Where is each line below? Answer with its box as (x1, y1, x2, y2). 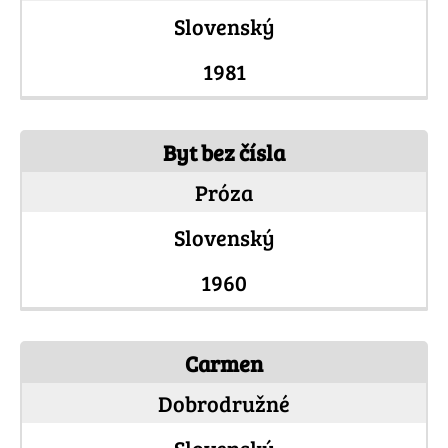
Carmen (185, 348, 263, 379)
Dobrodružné (158, 388, 290, 419)
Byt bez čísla (163, 137, 285, 168)
